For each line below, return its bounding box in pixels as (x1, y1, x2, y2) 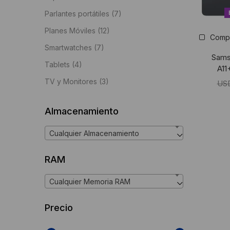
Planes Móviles (45, 26, 95, 35)
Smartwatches (45, 43, 92, 52)
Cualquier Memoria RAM (49, 177, 130, 186)
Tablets (45, 60, 70, 69)
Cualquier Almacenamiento (49, 129, 139, 138)
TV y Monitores (45, 77, 97, 86)
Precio (45, 202, 73, 214)
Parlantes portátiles (45, 9, 109, 18)
